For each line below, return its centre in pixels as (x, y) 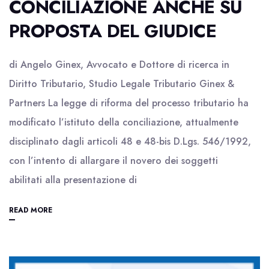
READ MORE (31, 210)
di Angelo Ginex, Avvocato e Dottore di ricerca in (119, 65)
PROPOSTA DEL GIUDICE (113, 31)
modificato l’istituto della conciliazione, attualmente (124, 122)
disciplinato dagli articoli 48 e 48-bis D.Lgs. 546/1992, (130, 141)
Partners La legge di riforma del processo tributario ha (129, 103)
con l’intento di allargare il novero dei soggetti (113, 161)
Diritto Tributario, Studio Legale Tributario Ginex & (122, 84)
